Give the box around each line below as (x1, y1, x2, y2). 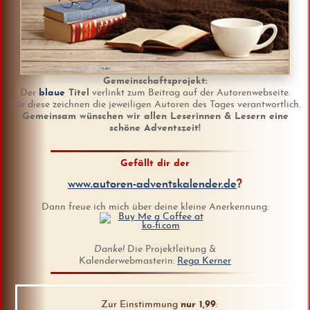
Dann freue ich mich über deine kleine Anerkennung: (42, 202, 268, 212)
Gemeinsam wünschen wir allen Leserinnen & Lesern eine (21, 112, 289, 121)
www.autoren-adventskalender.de (68, 179, 237, 191)
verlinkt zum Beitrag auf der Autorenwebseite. (89, 89, 290, 98)
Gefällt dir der (120, 158, 190, 168)
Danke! (94, 244, 125, 254)
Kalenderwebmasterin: (79, 256, 177, 266)
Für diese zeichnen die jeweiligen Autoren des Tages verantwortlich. (10, 100, 300, 109)
